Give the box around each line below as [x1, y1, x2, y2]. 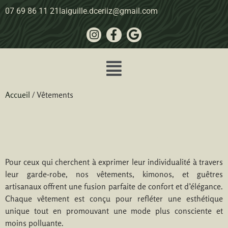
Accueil [5, 89, 30, 100]
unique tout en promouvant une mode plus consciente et [5, 205, 223, 216]
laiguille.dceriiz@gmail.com [59, 6, 158, 16]
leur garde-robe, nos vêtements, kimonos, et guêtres [5, 168, 223, 179]
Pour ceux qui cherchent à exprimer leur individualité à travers [5, 156, 223, 167]
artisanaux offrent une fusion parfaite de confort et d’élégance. [5, 181, 223, 191]
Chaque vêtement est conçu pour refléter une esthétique [5, 193, 223, 204]
